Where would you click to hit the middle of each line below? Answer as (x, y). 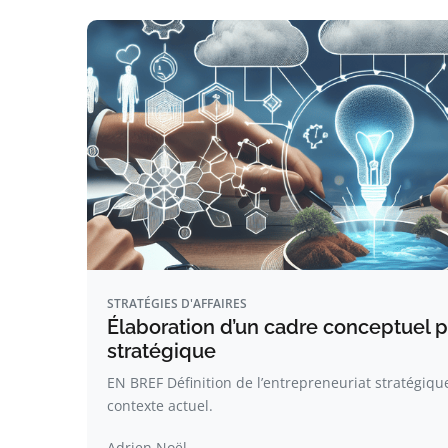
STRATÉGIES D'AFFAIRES (177, 303)
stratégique (161, 351)
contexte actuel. (160, 405)
